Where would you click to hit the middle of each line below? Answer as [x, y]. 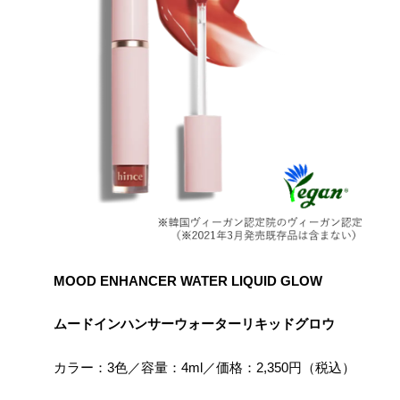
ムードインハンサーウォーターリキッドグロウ [174, 324]
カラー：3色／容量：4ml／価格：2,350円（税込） [184, 367]
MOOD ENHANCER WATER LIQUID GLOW [168, 280]
